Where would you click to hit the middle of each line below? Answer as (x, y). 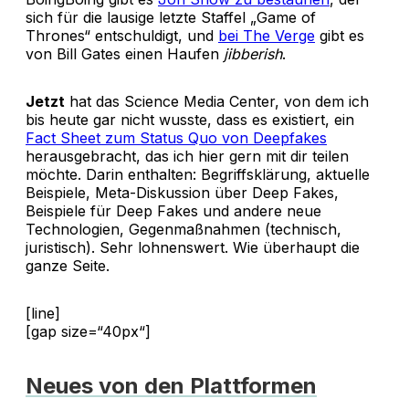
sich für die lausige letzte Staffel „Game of (171, 17)
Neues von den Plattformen (171, 386)
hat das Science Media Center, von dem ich (217, 101)
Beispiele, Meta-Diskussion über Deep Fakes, (182, 192)
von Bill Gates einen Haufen (125, 53)
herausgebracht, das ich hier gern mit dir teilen (187, 156)
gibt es (340, 35)
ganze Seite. (68, 265)
